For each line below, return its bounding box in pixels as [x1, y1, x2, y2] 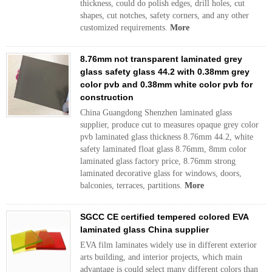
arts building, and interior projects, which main [80, 253, 242, 262]
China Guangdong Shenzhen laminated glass [80, 108, 232, 117]
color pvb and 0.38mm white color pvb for [80, 80, 253, 89]
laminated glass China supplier [80, 225, 209, 234]
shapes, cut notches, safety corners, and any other [80, 11, 249, 20]
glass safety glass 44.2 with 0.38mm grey [80, 67, 250, 76]
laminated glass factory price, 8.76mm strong [80, 157, 236, 166]
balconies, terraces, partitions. [80, 181, 185, 190]
